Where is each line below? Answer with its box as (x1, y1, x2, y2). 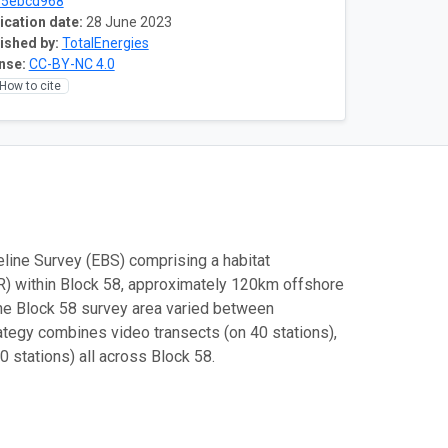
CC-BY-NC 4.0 (28, 55, 115, 72)
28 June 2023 (85, 13, 172, 30)
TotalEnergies (61, 34, 149, 51)
